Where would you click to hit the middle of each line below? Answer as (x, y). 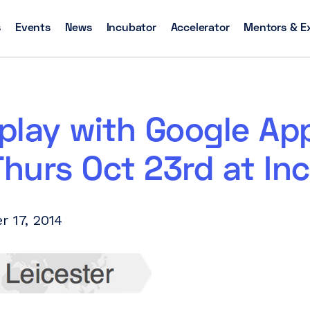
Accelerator (200, 26)
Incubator (131, 26)
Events (33, 26)
